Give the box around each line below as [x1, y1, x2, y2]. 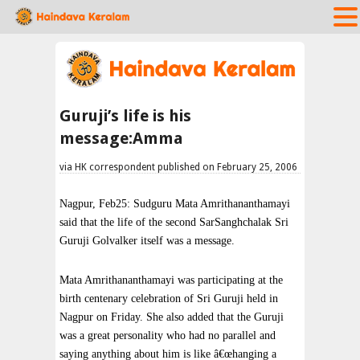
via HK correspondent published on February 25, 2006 [59, 162, 297, 173]
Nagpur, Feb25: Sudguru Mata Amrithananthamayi [59, 198, 290, 210]
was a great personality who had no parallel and [59, 329, 276, 342]
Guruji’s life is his [59, 106, 191, 125]
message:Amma [59, 129, 183, 148]
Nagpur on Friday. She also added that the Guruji [59, 311, 284, 323]
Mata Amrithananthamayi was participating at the [59, 274, 283, 286]
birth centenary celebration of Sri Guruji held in [59, 292, 278, 305]
